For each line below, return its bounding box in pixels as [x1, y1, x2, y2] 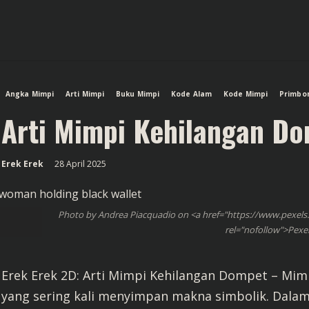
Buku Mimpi [116, 89, 160, 99]
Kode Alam [171, 89, 212, 99]
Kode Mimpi [223, 89, 268, 99]
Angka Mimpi [6, 89, 54, 99]
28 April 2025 [54, 158, 108, 170]
